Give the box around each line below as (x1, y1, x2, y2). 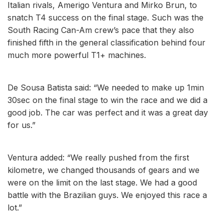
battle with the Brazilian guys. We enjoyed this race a (7, 189, 207, 200)
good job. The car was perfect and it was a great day (7, 107, 208, 117)
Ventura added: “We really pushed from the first (7, 152, 189, 162)
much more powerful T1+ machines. (7, 49, 146, 60)
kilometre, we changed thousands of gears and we (7, 164, 199, 175)
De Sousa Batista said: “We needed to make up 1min (7, 82, 204, 92)
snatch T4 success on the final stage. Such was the (7, 12, 203, 22)
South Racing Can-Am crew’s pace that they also (7, 24, 194, 35)
